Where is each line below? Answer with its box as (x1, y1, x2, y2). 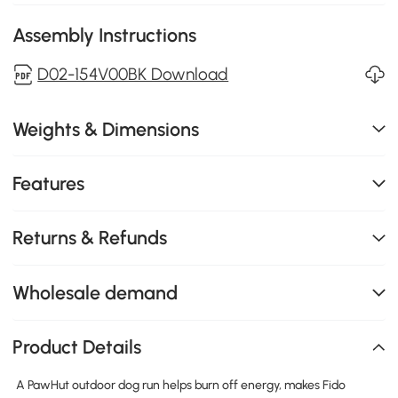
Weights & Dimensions (12, 117, 200, 140)
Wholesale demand (12, 281, 179, 304)
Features (12, 171, 85, 195)
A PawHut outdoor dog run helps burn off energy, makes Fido (15, 378, 346, 393)
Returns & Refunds (12, 227, 168, 250)
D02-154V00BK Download (37, 63, 229, 84)
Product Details (12, 336, 142, 359)
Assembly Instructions (12, 23, 197, 46)
